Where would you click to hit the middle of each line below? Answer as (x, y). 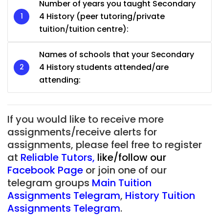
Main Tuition (122, 183)
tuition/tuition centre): (84, 29)
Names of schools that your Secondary (117, 54)
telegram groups (50, 183)
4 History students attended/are (104, 67)
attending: (60, 80)
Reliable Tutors (56, 157)
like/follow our (132, 157)
